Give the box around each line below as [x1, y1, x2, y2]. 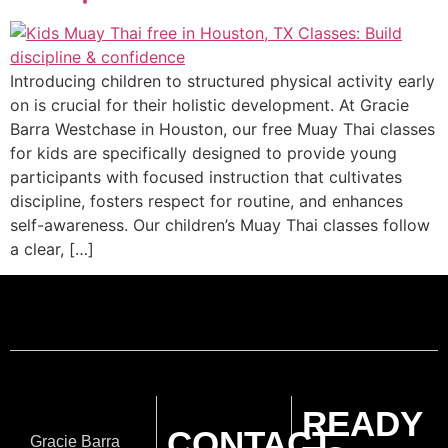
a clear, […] [10, 239, 94, 259]
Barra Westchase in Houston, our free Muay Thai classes [10, 119, 435, 139]
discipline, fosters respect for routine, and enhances [10, 191, 403, 211]
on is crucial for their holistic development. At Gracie [10, 95, 409, 115]
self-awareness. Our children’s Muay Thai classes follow [10, 215, 430, 235]
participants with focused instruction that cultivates [10, 167, 402, 187]
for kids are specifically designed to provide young [10, 143, 397, 163]
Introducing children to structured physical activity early [10, 71, 435, 91]
